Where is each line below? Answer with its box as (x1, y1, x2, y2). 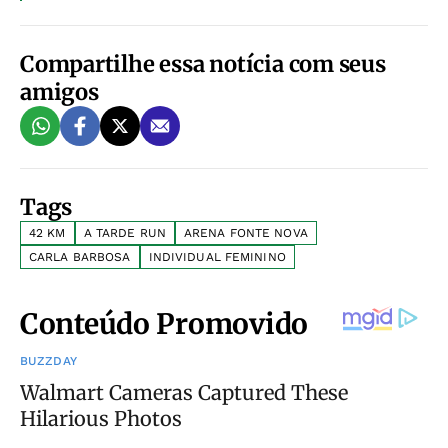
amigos (20, 77, 99, 106)
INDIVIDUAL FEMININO (148, 249, 286, 264)
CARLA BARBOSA (29, 249, 131, 264)
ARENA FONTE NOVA (183, 225, 308, 240)
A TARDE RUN (83, 225, 166, 240)
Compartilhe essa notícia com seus (20, 49, 386, 78)
